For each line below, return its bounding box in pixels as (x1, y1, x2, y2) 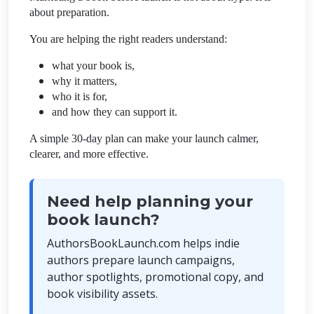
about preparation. (29, 6, 109, 18)
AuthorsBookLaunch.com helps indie (47, 235, 240, 251)
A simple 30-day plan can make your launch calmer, (29, 132, 259, 144)
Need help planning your (47, 191, 253, 211)
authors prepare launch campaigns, (47, 252, 235, 268)
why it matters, (52, 74, 117, 87)
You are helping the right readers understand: (29, 32, 227, 45)
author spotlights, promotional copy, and (47, 268, 264, 285)
